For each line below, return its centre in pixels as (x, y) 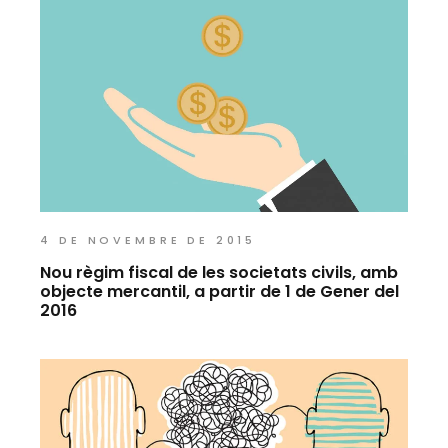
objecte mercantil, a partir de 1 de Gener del (220, 291)
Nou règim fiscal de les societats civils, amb (219, 272)
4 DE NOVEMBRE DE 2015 (148, 239)
